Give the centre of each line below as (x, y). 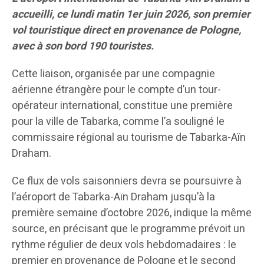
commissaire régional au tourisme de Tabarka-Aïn (129, 138)
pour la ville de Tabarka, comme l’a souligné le (118, 122)
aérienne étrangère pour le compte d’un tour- (116, 90)
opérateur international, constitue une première (122, 106)
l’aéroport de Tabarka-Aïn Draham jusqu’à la (113, 197)
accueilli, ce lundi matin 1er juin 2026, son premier (131, 15)
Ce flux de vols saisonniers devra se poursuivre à (127, 181)
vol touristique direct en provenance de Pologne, (126, 31)
